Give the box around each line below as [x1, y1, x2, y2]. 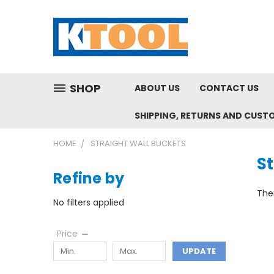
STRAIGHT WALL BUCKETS [91, 138, 186, 149]
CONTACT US [199, 82, 259, 94]
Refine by [53, 168, 125, 188]
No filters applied [53, 196, 124, 209]
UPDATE [182, 245, 216, 257]
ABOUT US [135, 82, 180, 94]
